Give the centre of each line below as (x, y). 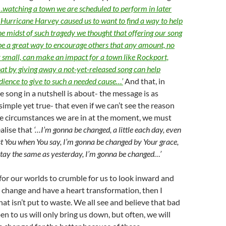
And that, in (144, 81)
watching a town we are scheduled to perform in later (87, 8)
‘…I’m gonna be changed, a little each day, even (107, 129)
